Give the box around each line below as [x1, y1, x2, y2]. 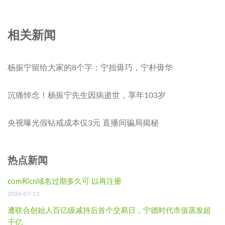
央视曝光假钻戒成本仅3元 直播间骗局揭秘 [8, 119, 159, 128]
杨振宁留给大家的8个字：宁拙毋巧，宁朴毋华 [8, 64, 173, 72]
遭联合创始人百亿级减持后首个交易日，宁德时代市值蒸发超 [8, 207, 211, 215]
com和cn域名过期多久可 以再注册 [8, 178, 122, 186]
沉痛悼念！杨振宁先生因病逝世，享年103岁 [8, 91, 166, 100]
